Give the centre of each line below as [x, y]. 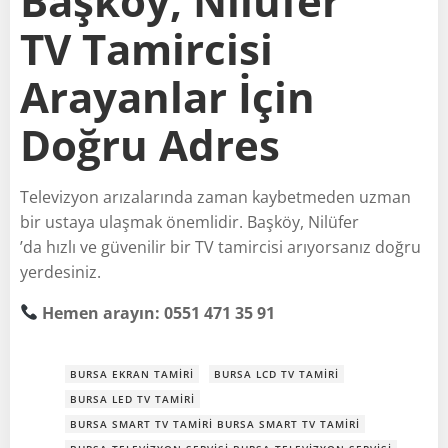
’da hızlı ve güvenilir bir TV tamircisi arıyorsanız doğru [220, 246]
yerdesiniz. [60, 271]
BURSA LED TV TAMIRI [132, 398]
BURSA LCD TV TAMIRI [276, 373]
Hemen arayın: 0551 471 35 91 [159, 312]
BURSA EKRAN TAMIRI [132, 373]
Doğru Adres [150, 144]
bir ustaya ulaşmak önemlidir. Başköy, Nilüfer [189, 221]
